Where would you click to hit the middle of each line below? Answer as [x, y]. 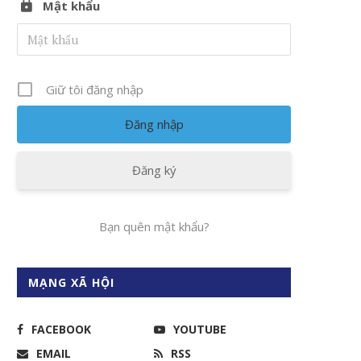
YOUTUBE [200, 329]
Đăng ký [154, 170]
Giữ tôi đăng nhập [95, 89]
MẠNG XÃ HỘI [71, 282]
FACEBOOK [61, 329]
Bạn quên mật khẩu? [154, 226]
